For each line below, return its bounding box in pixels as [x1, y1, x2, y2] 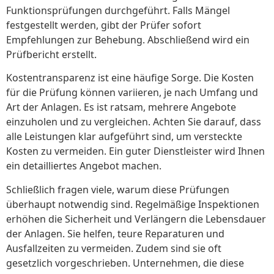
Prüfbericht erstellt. [6, 47, 97, 61]
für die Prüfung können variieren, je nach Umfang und [6, 86, 258, 100]
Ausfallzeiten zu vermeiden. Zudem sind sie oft [6, 241, 221, 255]
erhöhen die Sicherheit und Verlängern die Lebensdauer [6, 212, 266, 226]
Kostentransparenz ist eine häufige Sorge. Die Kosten [6, 71, 254, 85]
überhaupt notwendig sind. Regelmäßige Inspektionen [6, 197, 259, 211]
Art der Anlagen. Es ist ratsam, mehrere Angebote [6, 100, 236, 114]
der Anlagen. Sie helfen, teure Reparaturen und [6, 226, 224, 240]
